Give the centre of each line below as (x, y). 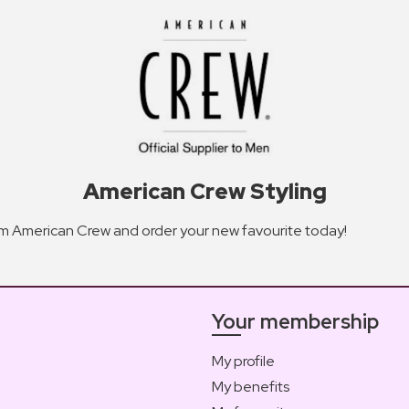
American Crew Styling (204, 191)
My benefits (251, 386)
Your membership (295, 321)
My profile (243, 361)
